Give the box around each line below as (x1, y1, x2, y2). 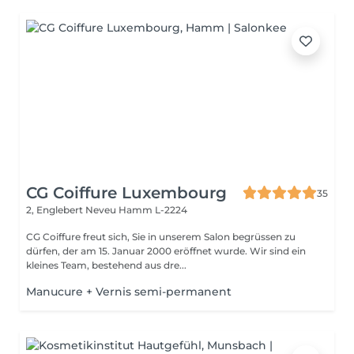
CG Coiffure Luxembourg (26, 183, 227, 202)
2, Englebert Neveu (26, 204, 119, 216)
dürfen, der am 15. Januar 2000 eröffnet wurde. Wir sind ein (26, 245, 250, 257)
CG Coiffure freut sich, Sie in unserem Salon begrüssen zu (26, 231, 296, 243)
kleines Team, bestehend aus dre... (26, 259, 186, 271)
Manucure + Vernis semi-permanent (26, 284, 232, 299)
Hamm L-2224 (119, 204, 187, 216)
